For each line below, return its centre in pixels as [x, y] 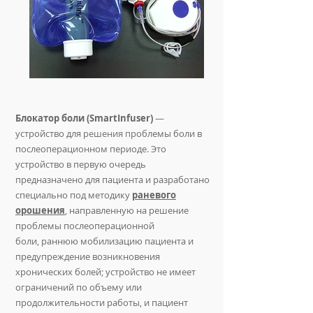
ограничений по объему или [79, 287]
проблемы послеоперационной [85, 226]
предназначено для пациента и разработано [112, 180]
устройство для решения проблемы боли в [110, 133]
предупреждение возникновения [88, 256]
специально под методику [74, 195]
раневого [154, 195]
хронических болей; [59, 272]
